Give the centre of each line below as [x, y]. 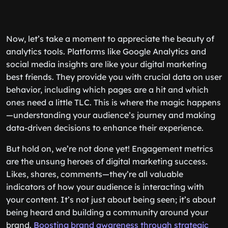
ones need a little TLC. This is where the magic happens [113, 102]
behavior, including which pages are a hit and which [107, 90]
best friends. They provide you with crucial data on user [114, 77]
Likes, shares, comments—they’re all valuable [95, 174]
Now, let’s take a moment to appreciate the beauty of [110, 39]
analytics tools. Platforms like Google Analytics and [106, 51]
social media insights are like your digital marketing [106, 64]
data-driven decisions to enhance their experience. [105, 128]
